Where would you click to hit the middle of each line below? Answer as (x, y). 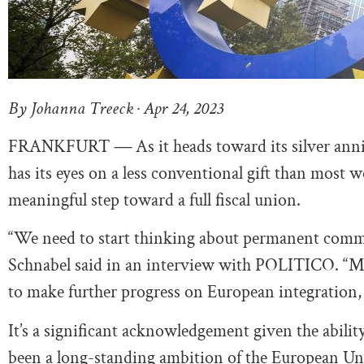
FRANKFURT (61, 147)
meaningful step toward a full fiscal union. (154, 201)
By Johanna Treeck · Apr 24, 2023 (116, 108)
